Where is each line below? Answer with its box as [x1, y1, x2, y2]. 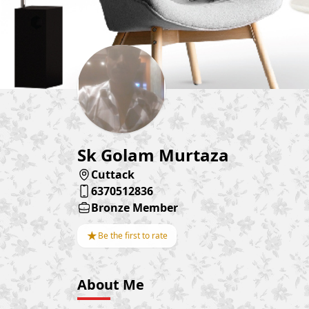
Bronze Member [91, 200, 178, 216]
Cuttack [91, 167, 134, 183]
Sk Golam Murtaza [77, 143, 229, 167]
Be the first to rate [98, 230, 168, 242]
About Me [77, 275, 144, 295]
